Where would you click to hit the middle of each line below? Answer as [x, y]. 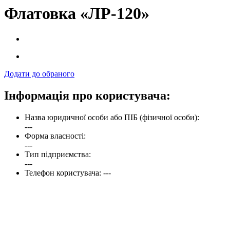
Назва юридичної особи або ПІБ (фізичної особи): [112, 117]
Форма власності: [55, 136]
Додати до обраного [39, 73]
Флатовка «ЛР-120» [77, 14]
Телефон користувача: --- [68, 172]
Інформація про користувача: [87, 95]
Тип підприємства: [58, 154]
